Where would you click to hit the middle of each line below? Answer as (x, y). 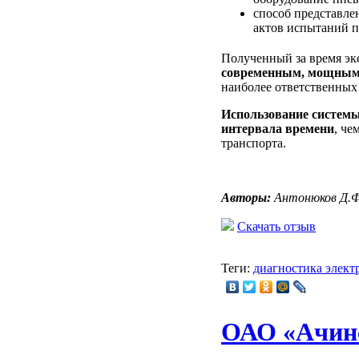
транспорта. (254, 143)
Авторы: (246, 197)
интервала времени (278, 128)
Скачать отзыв (276, 226)
